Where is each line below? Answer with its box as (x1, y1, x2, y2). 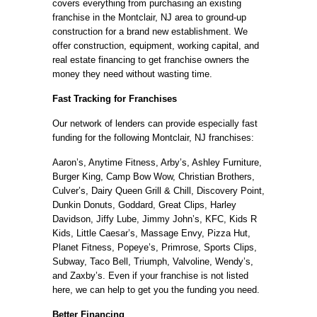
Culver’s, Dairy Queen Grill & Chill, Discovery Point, (52, 185, 265, 196)
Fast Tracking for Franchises (52, 93, 177, 104)
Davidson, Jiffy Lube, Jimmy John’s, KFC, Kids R (52, 214, 257, 224)
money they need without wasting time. (52, 69, 212, 79)
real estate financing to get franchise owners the (52, 54, 249, 65)
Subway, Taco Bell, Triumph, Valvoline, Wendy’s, (52, 256, 253, 267)
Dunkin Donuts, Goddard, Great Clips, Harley (52, 200, 236, 210)
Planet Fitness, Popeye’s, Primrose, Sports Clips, (52, 242, 257, 253)
